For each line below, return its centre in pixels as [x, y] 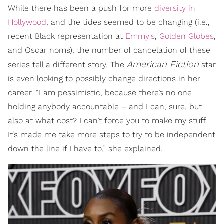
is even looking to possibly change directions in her [104, 79]
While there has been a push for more [81, 8]
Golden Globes [187, 36]
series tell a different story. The [67, 65]
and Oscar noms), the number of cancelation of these [109, 50]
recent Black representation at [67, 36]
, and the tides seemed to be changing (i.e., [128, 22]
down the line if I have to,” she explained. [85, 149]
